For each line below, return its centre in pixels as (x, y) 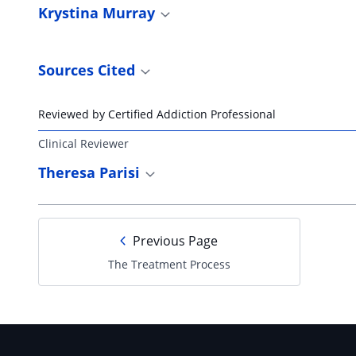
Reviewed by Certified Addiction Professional (157, 114)
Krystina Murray (99, 12)
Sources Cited (89, 70)
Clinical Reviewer (83, 143)
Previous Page (176, 240)
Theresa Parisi (89, 172)
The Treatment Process (169, 264)
